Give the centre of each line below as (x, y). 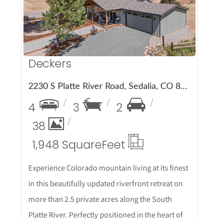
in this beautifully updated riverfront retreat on (105, 184)
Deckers (50, 64)
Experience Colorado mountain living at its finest (108, 168)
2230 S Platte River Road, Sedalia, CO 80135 (184, 87)
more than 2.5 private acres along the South (100, 199)
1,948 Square (67, 145)
